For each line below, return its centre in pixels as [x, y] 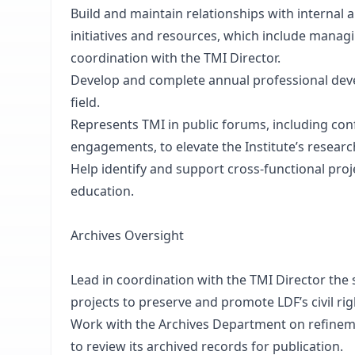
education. [102, 191]
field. [85, 102]
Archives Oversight [127, 235]
